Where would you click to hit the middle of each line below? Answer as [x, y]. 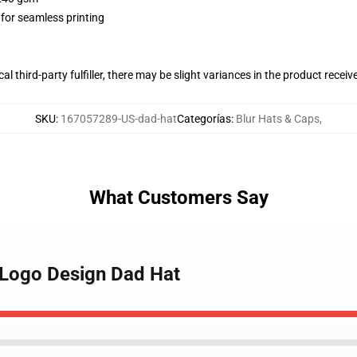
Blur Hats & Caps [278, 119]
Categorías [204, 119]
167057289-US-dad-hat [119, 119]
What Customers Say [178, 198]
